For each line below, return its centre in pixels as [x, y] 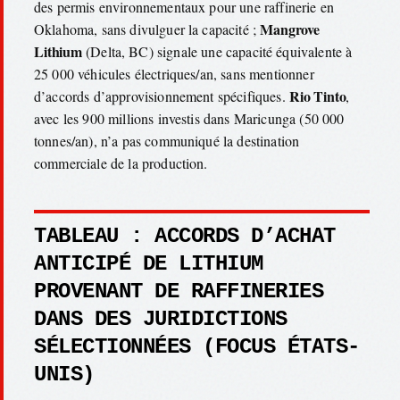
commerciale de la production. [121, 162]
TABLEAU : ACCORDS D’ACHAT [185, 236]
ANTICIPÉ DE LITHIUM [149, 263]
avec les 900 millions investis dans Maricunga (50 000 [189, 118]
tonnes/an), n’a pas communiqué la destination [167, 140]
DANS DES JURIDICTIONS [161, 319]
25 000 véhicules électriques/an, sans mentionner [174, 73]
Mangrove [290, 29]
